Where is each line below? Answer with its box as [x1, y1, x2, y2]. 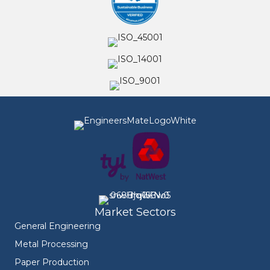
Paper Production [14, 257, 89, 268]
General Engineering [14, 221, 101, 232]
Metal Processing [14, 239, 88, 250]
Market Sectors [94, 206, 176, 219]
